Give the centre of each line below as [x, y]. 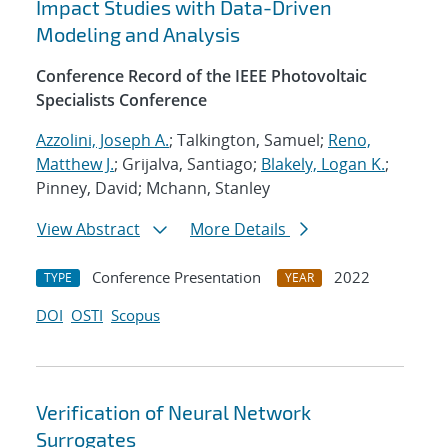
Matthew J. [75, 164]
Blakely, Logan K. [323, 164]
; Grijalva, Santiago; [187, 164]
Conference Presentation [176, 277]
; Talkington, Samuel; [248, 140]
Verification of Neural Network [173, 412]
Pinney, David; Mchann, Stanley [153, 188]
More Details [240, 229]
